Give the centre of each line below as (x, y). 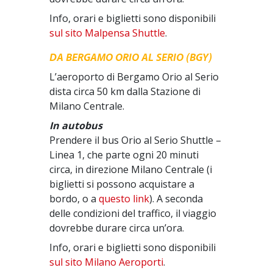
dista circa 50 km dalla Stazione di (125, 91)
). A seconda (176, 199)
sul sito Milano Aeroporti (107, 262)
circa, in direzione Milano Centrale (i (131, 169)
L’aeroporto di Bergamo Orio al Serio (134, 77)
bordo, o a (74, 199)
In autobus (76, 126)
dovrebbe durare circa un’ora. (117, 228)
